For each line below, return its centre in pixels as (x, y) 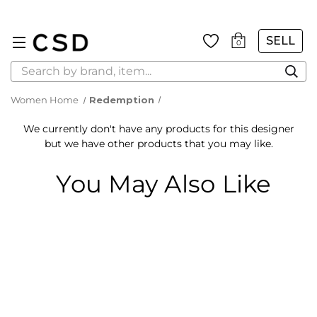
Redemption (122, 100)
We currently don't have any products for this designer (158, 129)
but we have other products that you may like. (158, 144)
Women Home (45, 100)
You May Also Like (164, 184)
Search (28, 68)
